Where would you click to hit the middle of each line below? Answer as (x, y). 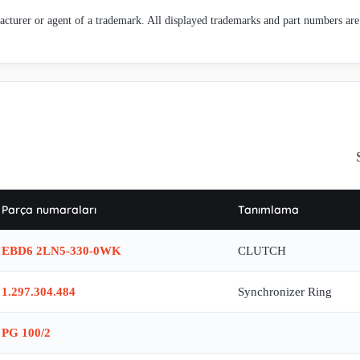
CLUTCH (262, 251)
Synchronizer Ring (285, 292)
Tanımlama (268, 210)
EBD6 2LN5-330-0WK (61, 251)
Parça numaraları (49, 210)
